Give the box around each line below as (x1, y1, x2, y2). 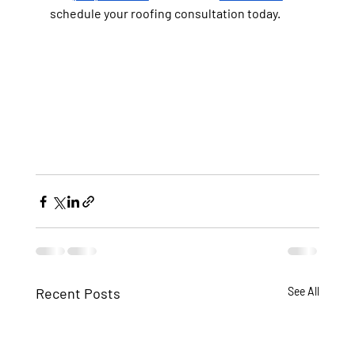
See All (288, 284, 320, 299)
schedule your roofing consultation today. (49, 5, 281, 21)
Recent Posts (35, 284, 120, 303)
